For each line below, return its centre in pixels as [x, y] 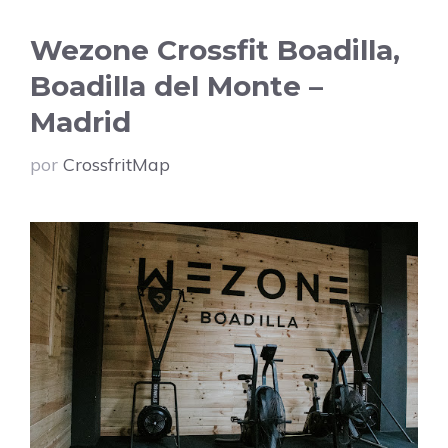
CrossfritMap [116, 164]
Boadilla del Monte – [176, 85]
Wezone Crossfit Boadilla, [215, 49]
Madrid [80, 121]
